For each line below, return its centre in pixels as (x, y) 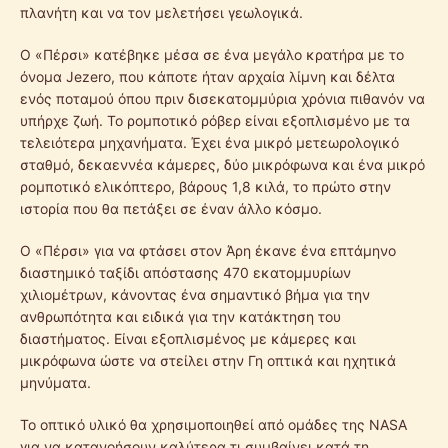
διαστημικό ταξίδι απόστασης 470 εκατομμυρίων (185, 272)
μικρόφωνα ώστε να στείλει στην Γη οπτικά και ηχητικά (208, 360)
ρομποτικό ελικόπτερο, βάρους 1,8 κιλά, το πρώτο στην (205, 186)
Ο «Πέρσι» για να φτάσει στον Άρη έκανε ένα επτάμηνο (208, 250)
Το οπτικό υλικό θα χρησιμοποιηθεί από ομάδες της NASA (213, 424)
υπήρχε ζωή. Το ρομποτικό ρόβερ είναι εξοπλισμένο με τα (215, 120)
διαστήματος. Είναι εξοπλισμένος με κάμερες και (188, 338)
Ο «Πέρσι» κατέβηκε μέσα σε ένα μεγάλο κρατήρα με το (212, 54)
